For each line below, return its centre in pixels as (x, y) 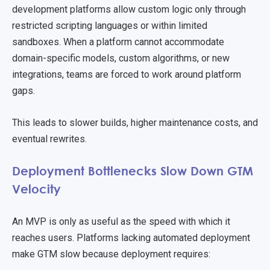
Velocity (38, 188)
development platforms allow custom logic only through (129, 10)
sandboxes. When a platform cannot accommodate (118, 42)
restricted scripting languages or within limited (110, 26)
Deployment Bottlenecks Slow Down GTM (133, 170)
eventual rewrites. (51, 139)
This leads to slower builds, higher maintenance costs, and (135, 122)
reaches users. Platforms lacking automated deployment (131, 237)
